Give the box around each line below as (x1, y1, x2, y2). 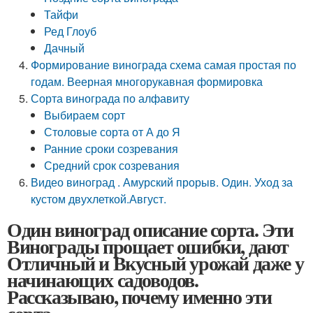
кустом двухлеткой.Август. (31, 191, 167, 207)
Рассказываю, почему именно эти (7, 282, 272, 311)
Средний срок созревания (44, 157, 180, 173)
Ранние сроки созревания (44, 140, 179, 156)
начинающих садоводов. (7, 265, 198, 294)
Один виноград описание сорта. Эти (7, 215, 293, 244)
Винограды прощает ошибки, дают (7, 232, 289, 261)
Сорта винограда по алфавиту (31, 90, 190, 106)
